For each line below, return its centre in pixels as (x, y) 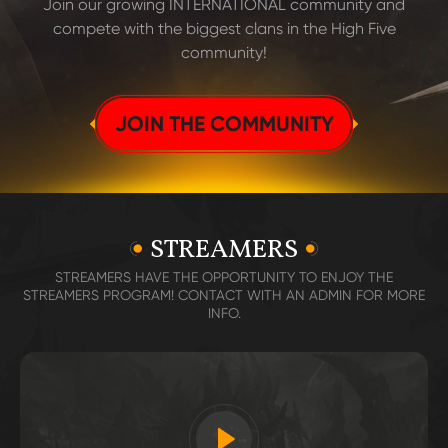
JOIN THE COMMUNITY (224, 123)
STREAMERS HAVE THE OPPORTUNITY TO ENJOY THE (224, 277)
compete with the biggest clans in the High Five (224, 28)
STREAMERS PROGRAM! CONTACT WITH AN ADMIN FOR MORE (224, 295)
